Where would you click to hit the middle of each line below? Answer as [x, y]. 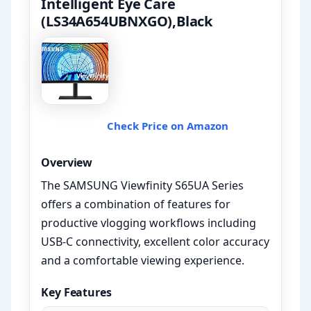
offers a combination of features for [136, 204]
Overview [67, 163]
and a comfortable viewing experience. [143, 261]
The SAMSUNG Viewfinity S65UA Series [143, 186]
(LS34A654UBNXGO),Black [127, 22]
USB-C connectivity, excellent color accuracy [155, 242]
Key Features [76, 293]
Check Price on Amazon [167, 126]
